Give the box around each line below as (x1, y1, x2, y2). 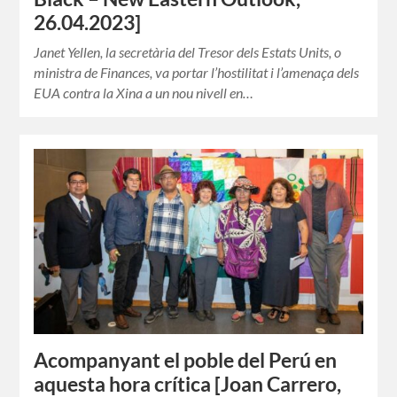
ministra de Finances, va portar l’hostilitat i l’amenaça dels (34, 64, 360, 82)
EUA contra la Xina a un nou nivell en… (34, 84, 254, 102)
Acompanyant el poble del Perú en (34, 348, 338, 373)
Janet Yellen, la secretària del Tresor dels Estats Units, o (34, 43, 342, 61)
